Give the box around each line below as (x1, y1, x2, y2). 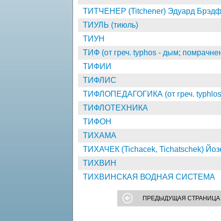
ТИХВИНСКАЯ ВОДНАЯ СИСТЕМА (83, 173, 215, 181)
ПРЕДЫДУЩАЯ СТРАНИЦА (143, 195, 220, 202)
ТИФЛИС (83, 76, 116, 84)
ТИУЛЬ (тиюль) (83, 21, 138, 29)
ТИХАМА (83, 131, 116, 140)
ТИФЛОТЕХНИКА (83, 104, 148, 112)
